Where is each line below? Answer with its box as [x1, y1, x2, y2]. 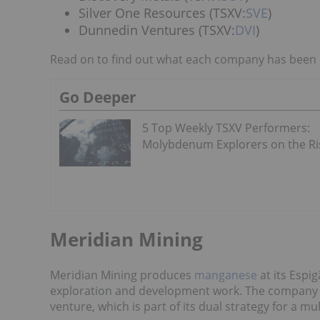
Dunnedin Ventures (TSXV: [79, 21, 235, 39]
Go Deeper [59, 86, 136, 107]
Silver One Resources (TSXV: [79, 4, 246, 21]
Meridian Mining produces [50, 267, 194, 284]
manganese [194, 267, 257, 284]
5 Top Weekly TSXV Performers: [142, 119, 310, 136]
